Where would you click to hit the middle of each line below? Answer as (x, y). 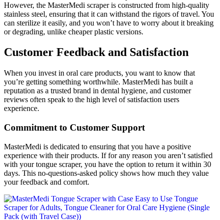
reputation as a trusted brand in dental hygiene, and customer (97, 91)
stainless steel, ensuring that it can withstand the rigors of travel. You (109, 14)
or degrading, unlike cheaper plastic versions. (74, 31)
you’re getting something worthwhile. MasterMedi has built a (98, 82)
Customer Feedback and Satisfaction (96, 52)
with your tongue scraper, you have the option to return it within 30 (108, 164)
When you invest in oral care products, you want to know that (99, 73)
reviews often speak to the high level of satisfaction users (92, 100)
